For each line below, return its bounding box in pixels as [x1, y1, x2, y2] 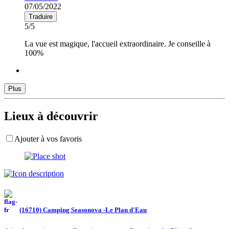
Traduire [29, 12, 53, 20]
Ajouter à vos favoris [14, 134, 82, 143]
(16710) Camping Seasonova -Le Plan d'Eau [19, 205, 147, 214]
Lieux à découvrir [4, 109, 98, 123]
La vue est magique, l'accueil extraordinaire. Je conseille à [25, 39, 211, 48]
